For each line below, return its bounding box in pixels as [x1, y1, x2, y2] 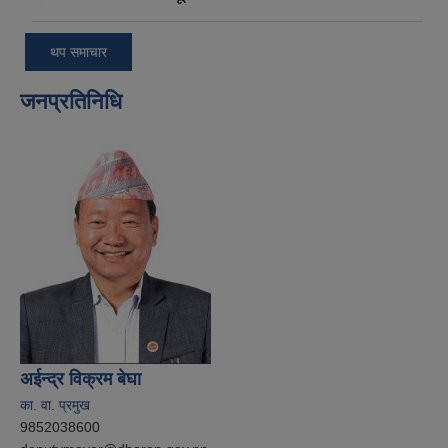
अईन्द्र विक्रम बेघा [20, 368, 141, 389]
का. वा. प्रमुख [20, 396, 90, 413]
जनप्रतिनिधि [20, 88, 122, 114]
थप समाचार [50, 43, 107, 60]
